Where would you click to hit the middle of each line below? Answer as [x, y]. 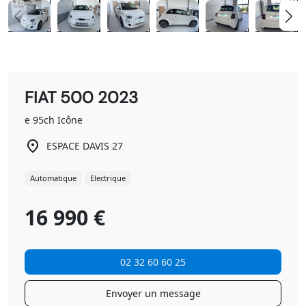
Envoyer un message [153, 294]
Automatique [53, 178]
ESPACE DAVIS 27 [85, 146]
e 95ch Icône [54, 120]
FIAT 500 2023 [81, 97]
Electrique [108, 178]
